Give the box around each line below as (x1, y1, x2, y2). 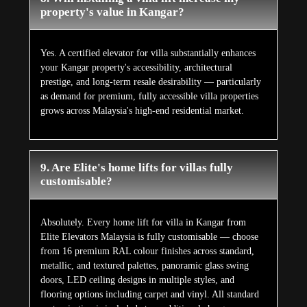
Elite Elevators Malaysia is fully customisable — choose (40, 232, 258, 243)
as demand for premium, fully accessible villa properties (40, 91, 258, 102)
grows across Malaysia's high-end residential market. (40, 106, 244, 116)
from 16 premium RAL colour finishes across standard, (40, 246, 254, 257)
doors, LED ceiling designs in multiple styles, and (40, 275, 234, 286)
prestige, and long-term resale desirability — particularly (40, 77, 261, 88)
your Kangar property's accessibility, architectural (40, 62, 232, 73)
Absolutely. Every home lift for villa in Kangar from (40, 217, 246, 228)
